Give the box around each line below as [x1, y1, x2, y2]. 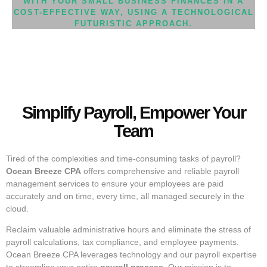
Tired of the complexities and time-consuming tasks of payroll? [6, 154, 241, 163]
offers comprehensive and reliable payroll [81, 166, 239, 176]
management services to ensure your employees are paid [6, 179, 223, 188]
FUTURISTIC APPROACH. [74, 19, 193, 29]
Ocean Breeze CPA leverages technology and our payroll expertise [6, 250, 257, 260]
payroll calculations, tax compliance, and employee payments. [6, 237, 239, 247]
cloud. [6, 204, 29, 213]
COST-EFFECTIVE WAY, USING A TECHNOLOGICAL [13, 8, 254, 17]
